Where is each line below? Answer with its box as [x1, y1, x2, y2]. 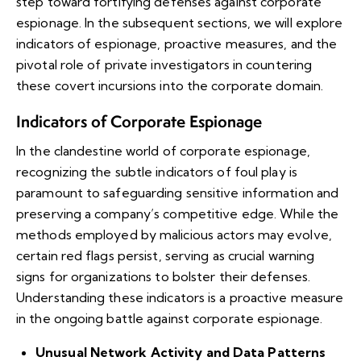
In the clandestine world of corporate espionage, [16, 142, 310, 159]
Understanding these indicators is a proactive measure [16, 288, 344, 305]
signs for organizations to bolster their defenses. [16, 268, 311, 284]
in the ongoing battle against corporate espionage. [16, 309, 323, 326]
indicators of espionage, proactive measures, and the [16, 35, 338, 52]
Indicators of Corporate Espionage [16, 110, 262, 132]
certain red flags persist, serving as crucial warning [16, 247, 315, 263]
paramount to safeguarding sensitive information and [16, 184, 339, 201]
